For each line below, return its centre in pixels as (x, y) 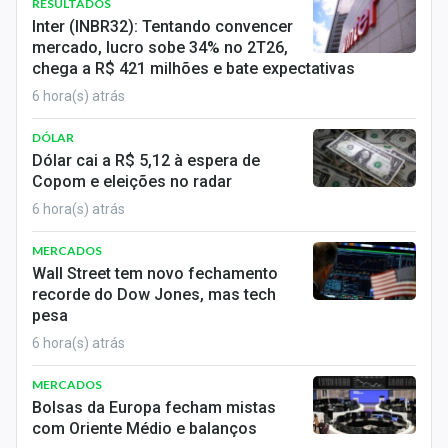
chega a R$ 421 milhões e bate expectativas (193, 68)
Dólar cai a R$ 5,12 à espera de (146, 160)
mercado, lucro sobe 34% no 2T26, (160, 47)
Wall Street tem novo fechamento (155, 273)
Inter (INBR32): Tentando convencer (162, 26)
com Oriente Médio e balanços (144, 428)
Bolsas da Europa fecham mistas (154, 407)
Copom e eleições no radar (132, 181)
